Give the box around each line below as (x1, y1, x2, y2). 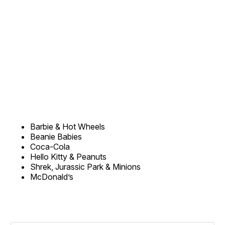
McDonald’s (30, 172, 73, 182)
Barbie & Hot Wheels (30, 122, 105, 132)
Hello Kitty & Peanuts (30, 152, 106, 162)
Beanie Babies (30, 132, 82, 142)
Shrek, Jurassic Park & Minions (30, 162, 141, 172)
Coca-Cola (30, 142, 70, 152)
